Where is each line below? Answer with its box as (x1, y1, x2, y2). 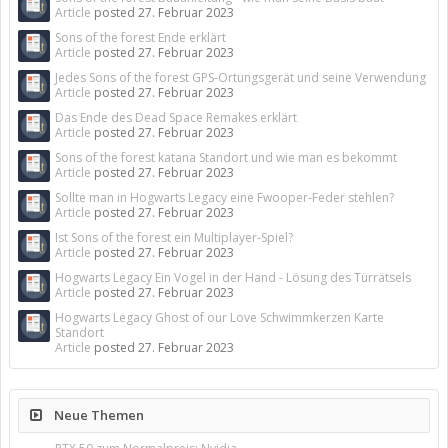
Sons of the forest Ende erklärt (55, 29, 226, 46)
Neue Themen (51, 406, 144, 424)
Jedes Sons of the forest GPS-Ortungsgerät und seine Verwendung (55, 69, 426, 86)
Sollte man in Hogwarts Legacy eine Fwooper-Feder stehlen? (55, 189, 394, 206)
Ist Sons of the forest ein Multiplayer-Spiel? (55, 229, 293, 246)
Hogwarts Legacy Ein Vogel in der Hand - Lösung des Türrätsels (55, 269, 411, 286)
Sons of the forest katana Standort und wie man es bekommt (55, 149, 397, 166)
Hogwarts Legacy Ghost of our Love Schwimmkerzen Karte (55, 309, 384, 326)
